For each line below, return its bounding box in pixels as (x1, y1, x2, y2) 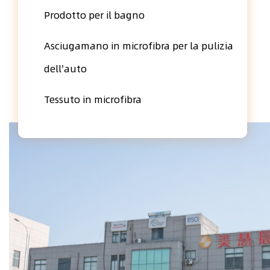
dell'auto (44, 61, 87, 76)
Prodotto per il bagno (44, 7, 145, 22)
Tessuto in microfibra (44, 92, 142, 107)
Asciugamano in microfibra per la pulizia (44, 38, 233, 53)
